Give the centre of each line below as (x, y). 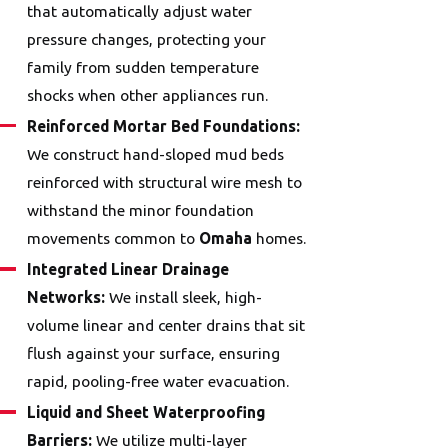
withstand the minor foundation (141, 210)
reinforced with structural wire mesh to (165, 182)
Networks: (66, 297)
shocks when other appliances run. (148, 95)
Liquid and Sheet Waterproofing (146, 412)
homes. (279, 238)
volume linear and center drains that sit (166, 325)
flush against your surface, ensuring (154, 353)
